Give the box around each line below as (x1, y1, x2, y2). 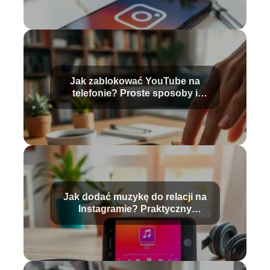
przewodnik (108, 216, 162, 227)
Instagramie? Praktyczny (78, 204, 192, 215)
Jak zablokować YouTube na (70, 76, 200, 87)
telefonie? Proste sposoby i (72, 88, 198, 99)
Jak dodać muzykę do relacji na (63, 192, 207, 202)
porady (119, 100, 151, 111)
